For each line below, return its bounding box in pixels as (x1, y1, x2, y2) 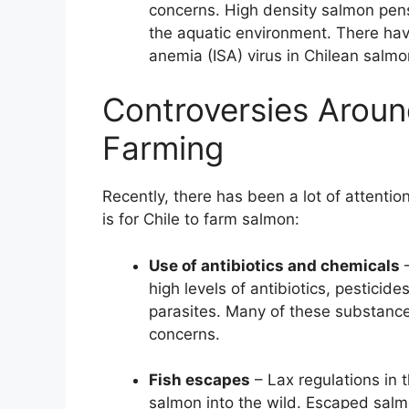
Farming (102, 129, 224, 168)
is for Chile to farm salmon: (102, 210, 299, 229)
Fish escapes (149, 371, 250, 390)
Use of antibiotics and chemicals (149, 256, 400, 275)
